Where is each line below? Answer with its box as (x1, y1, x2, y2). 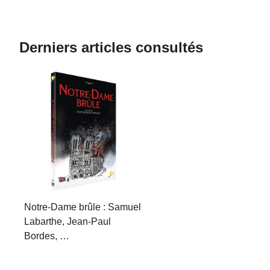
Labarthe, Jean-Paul (24, 216, 111, 227)
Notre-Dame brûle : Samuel (24, 202, 141, 213)
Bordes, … (24, 231, 69, 242)
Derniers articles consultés (19, 39, 203, 55)
